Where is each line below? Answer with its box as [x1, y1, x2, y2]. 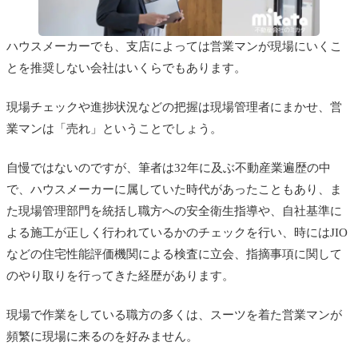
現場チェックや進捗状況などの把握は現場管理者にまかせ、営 [6, 100, 342, 113]
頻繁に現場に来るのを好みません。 [6, 329, 198, 343]
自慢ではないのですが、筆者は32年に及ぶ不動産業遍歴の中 [6, 161, 331, 174]
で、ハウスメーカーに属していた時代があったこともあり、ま [6, 182, 342, 196]
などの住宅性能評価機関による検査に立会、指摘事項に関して [6, 247, 342, 261]
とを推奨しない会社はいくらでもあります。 [6, 61, 246, 74]
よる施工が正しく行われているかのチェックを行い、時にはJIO [6, 225, 348, 239]
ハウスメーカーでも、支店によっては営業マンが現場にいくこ [6, 39, 342, 53]
